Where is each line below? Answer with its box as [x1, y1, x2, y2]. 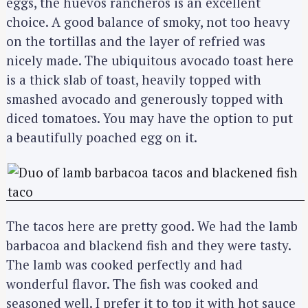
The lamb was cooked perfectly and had [6, 256, 243, 274]
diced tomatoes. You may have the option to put [6, 109, 293, 126]
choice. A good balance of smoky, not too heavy [6, 12, 290, 30]
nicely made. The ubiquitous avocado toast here [6, 51, 294, 69]
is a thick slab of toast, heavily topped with [6, 70, 261, 88]
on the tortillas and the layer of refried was [6, 32, 265, 49]
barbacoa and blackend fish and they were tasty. [6, 236, 291, 254]
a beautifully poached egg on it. [6, 128, 197, 146]
